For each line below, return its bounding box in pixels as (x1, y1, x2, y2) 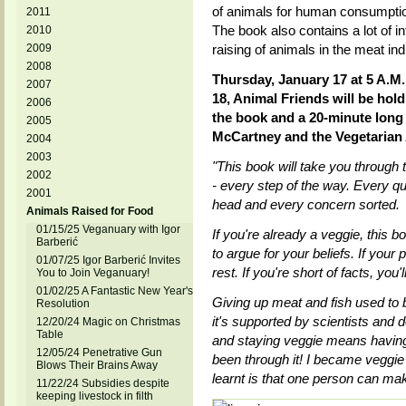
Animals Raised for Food (25, 205, 153, 217)
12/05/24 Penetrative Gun (35, 346, 162, 359)
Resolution (35, 297, 90, 310)
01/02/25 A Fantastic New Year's (35, 285, 193, 297)
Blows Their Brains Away (35, 359, 158, 372)
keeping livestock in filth (35, 390, 153, 402)
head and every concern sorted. (211, 197, 400, 212)
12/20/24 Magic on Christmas (35, 315, 180, 328)
